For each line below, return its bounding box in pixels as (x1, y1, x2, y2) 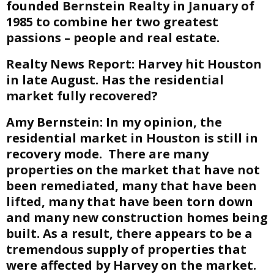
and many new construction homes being (6, 209, 268, 226)
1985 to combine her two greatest (6, 13, 218, 30)
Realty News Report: (6, 56, 135, 72)
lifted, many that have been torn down (6, 193, 253, 210)
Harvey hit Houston (135, 56, 262, 72)
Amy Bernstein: (6, 114, 103, 130)
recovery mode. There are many (6, 146, 209, 162)
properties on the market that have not (6, 161, 260, 178)
